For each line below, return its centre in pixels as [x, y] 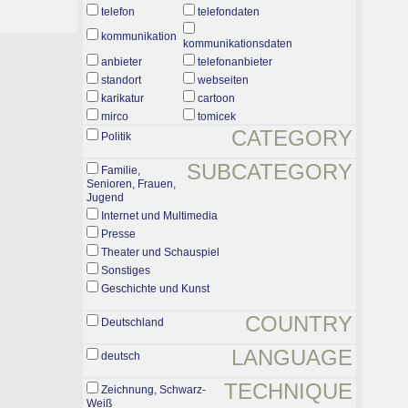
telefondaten [229, 12]
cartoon [216, 98]
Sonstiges [126, 270]
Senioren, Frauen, [131, 184]
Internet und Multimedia [159, 216]
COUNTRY [299, 324]
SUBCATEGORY [270, 172]
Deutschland [133, 322]
